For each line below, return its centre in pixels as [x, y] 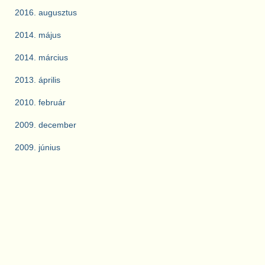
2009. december [46, 125]
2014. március [41, 58]
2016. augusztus [46, 13]
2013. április [38, 80]
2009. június [38, 148]
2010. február [40, 103]
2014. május [38, 35]
